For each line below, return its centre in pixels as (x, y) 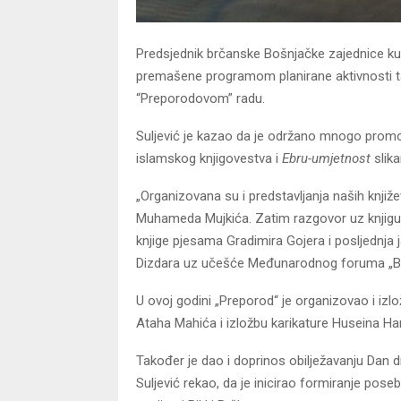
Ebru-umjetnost (326, 158)
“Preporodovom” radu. (200, 98)
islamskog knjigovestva (206, 158)
